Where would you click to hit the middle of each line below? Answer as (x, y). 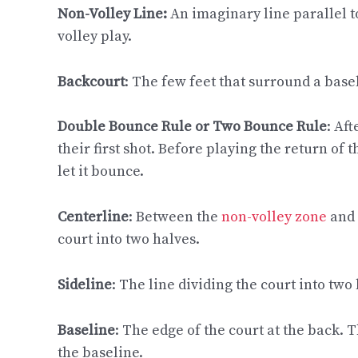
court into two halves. (129, 240)
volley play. (95, 36)
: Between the (175, 217)
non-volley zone (274, 217)
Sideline (85, 284)
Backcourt (91, 82)
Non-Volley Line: (114, 14)
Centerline (93, 217)
